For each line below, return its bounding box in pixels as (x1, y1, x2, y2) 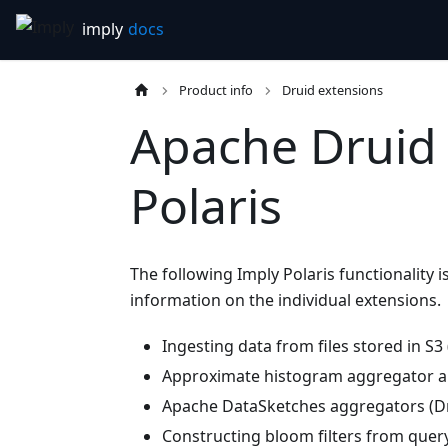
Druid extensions (282, 81, 384, 99)
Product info (179, 81, 254, 99)
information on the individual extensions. (130, 289, 441, 312)
